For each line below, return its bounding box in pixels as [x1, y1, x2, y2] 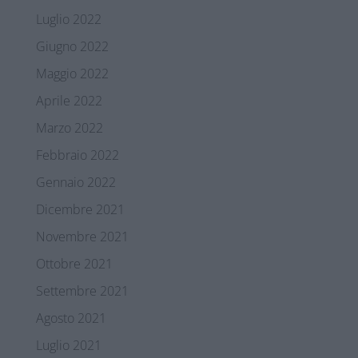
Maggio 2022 [35, 65, 109, 83]
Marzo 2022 [35, 119, 103, 137]
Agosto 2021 [35, 309, 106, 328]
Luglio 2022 [35, 10, 101, 29]
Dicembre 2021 [35, 201, 125, 219]
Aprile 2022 [35, 92, 102, 110]
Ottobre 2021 [35, 255, 113, 273]
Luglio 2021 [35, 336, 101, 355]
